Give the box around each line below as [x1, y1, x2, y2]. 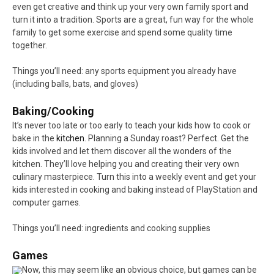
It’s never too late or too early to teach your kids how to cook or [12, 120, 251, 131]
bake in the [12, 133, 56, 144]
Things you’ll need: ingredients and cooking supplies [12, 223, 210, 234]
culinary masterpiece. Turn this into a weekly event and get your [12, 172, 256, 182]
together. [12, 40, 47, 51]
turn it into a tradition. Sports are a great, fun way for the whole [12, 15, 254, 25]
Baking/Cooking [12, 105, 94, 118]
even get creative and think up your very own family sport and [12, 2, 248, 12]
